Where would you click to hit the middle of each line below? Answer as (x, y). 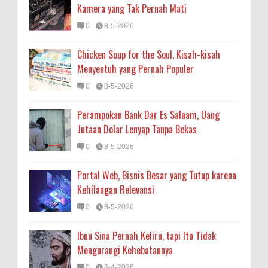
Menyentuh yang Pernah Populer (135, 69)
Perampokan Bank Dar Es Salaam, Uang (148, 115)
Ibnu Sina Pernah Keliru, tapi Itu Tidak (147, 236)
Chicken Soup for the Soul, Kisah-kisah (149, 54)
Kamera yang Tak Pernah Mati (132, 8)
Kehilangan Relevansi (116, 190)
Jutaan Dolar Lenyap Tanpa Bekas (137, 129)
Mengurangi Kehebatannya (125, 250)
